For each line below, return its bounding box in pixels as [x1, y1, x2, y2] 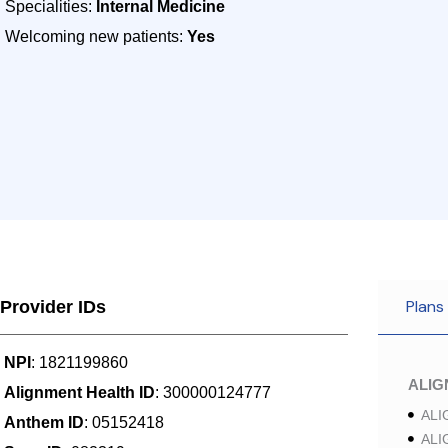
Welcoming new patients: [5, 28, 187, 45]
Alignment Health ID [4, 384, 155, 401]
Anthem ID [4, 414, 84, 431]
